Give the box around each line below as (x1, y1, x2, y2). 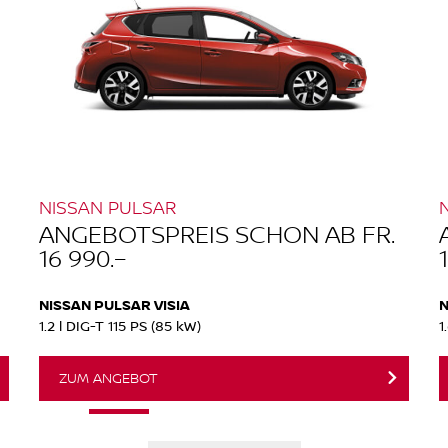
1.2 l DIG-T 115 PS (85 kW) (39, 315, 201, 335)
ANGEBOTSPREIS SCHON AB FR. (39, 216, 395, 250)
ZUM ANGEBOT (59, 367, 158, 388)
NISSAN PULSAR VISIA (39, 294, 190, 314)
